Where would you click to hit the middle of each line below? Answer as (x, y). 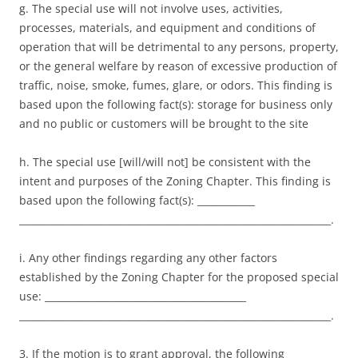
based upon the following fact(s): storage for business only (176, 105)
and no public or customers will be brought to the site (164, 124)
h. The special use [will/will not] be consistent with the (165, 162)
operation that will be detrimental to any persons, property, (179, 47)
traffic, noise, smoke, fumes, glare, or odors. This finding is (176, 86)
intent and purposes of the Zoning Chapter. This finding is (175, 181)
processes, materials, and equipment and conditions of (167, 28)
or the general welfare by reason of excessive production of (178, 66)
